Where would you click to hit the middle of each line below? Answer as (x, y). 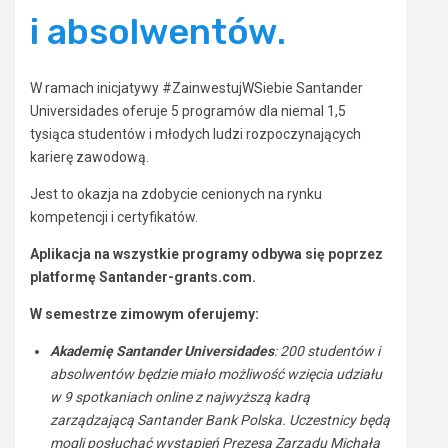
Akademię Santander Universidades (162, 351)
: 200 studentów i (327, 351)
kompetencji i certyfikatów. (114, 217)
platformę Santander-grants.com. (143, 277)
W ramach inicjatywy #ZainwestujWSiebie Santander (196, 88)
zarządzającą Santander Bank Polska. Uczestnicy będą (220, 420)
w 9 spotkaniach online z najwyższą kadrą (180, 397)
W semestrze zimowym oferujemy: (144, 314)
